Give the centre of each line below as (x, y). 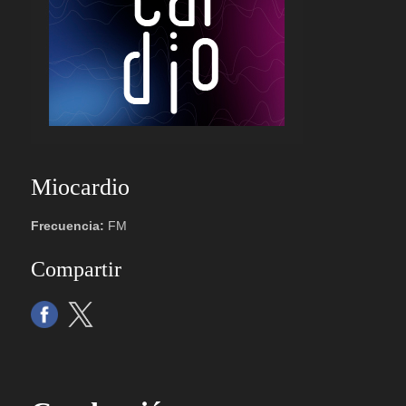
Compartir (76, 269)
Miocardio (80, 187)
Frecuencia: (69, 226)
